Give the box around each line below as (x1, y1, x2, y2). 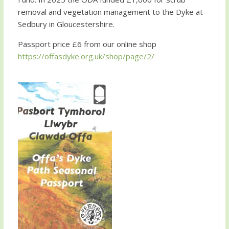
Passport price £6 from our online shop (17, 39, 158, 50)
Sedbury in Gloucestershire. (17, 19, 114, 30)
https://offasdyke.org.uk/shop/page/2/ (17, 51, 154, 62)
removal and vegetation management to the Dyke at (17, 7, 203, 17)
